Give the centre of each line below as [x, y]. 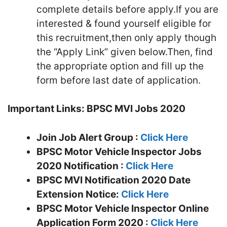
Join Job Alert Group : [88, 137]
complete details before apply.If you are [127, 9]
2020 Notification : [81, 166]
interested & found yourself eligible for [124, 23]
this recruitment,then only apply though [126, 37]
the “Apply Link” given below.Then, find [125, 52]
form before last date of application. [119, 80]
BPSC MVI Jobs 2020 [136, 109]
